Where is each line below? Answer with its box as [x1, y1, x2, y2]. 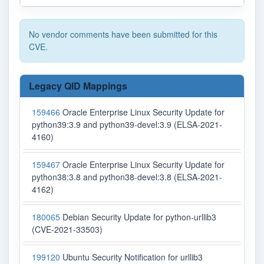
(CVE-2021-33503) [32, 223, 103, 236]
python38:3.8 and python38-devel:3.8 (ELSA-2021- [32, 171, 222, 183]
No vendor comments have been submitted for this [29, 28, 217, 41]
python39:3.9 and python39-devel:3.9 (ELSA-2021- [32, 118, 222, 131]
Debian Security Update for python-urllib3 [60, 211, 216, 223]
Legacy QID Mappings [29, 79, 127, 93]
